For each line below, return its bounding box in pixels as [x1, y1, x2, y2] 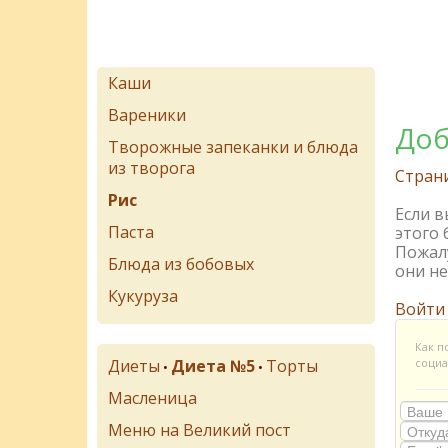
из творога [108, 157, 195, 179]
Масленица [108, 387, 197, 409]
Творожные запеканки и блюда [108, 136, 358, 158]
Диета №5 [171, 355, 255, 377]
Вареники [108, 104, 186, 126]
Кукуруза [108, 285, 178, 307]
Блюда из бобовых [108, 253, 254, 275]
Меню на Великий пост [108, 419, 291, 441]
